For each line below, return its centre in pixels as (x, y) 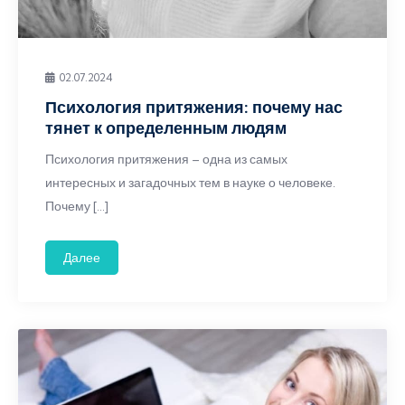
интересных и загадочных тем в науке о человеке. (190, 183)
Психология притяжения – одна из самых (166, 159)
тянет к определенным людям (166, 128)
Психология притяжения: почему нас (194, 107)
